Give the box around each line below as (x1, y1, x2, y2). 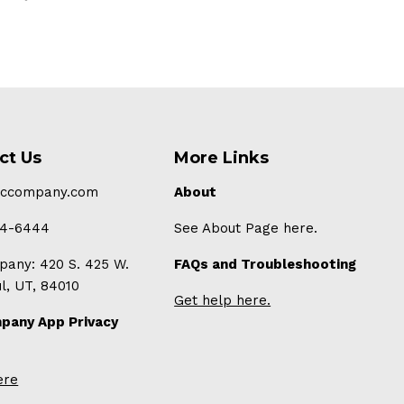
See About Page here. (174, 220, 318, 237)
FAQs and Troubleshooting (174, 256, 357, 273)
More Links (174, 148, 270, 169)
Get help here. (174, 292, 271, 309)
